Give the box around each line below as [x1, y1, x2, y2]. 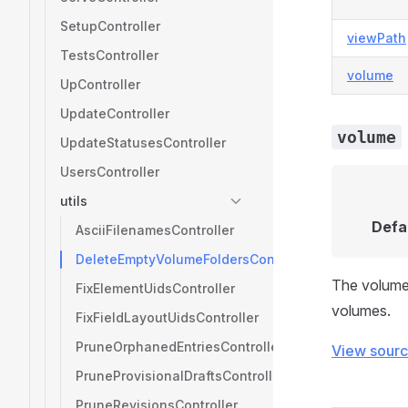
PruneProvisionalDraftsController [76, 368, 285, 383]
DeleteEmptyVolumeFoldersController [76, 251, 312, 267]
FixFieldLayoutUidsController [76, 310, 259, 325]
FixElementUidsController [76, 280, 235, 296]
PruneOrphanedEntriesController [76, 339, 283, 354]
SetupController [60, 18, 160, 34]
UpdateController [60, 106, 169, 121]
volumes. [331, 301, 391, 320]
